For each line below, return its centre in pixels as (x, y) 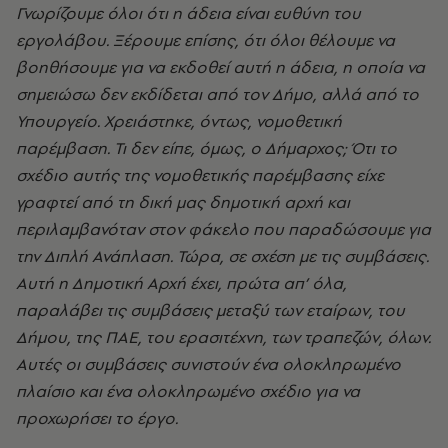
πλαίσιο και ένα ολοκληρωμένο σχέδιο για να (188, 391)
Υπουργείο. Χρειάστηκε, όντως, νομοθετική (179, 121)
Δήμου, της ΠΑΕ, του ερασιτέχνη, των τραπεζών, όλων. (223, 337)
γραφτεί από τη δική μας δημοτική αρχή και (183, 202)
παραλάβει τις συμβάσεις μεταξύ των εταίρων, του (210, 310)
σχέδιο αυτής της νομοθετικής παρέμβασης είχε (200, 175)
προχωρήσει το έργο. (97, 418)
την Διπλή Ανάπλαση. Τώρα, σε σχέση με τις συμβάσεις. (222, 256)
